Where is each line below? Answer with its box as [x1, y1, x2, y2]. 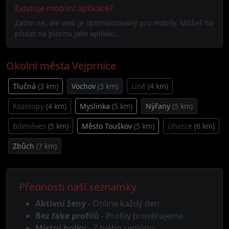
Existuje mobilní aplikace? [15, 3, 113, 14]
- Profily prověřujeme [99, 210, 183, 221]
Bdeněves [13, 121, 48, 131]
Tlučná [13, 81, 38, 91]
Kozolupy [13, 101, 46, 111]
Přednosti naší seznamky [19, 180, 136, 194]
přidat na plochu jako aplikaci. [15, 29, 118, 38]
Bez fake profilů [35, 210, 99, 221]
